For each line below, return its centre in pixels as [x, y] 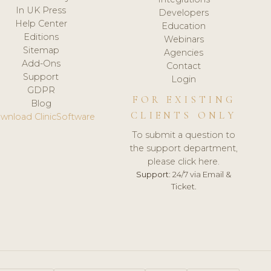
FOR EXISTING [184, 100]
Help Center [41, 23]
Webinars [184, 39]
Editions [41, 37]
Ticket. [184, 186]
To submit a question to [184, 135]
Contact [184, 66]
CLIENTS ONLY [184, 115]
